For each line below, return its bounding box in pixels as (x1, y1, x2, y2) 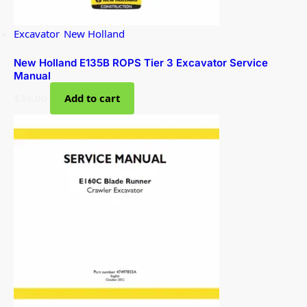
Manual (14, 69, 51, 83)
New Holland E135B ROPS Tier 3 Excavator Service (14, 56, 268, 70)
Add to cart (64, 91, 121, 106)
